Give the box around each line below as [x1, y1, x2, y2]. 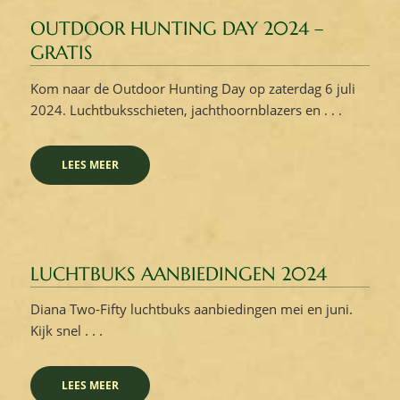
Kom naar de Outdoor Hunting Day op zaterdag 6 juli [29, 79, 355, 97]
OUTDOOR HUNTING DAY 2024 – [29, 17, 324, 40]
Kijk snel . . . [29, 321, 103, 340]
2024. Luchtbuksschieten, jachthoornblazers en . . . [29, 100, 342, 119]
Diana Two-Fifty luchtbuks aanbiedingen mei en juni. [29, 300, 353, 319]
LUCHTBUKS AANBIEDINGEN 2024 [29, 262, 327, 286]
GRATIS [29, 41, 93, 64]
